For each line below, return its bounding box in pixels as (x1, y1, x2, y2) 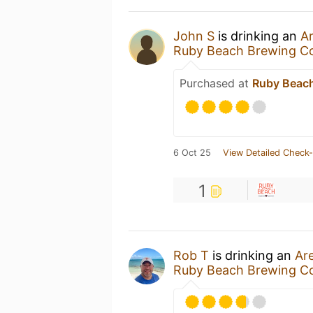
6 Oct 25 (173, 147, 211, 158)
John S (173, 28, 214, 43)
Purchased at (180, 75, 252, 90)
